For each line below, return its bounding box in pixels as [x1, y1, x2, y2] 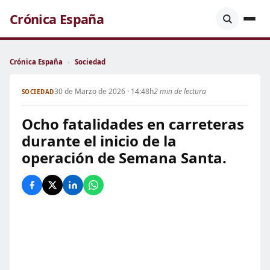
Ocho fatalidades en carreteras [22, 114, 244, 134]
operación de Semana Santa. [22, 148, 227, 168]
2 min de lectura [153, 86, 206, 96]
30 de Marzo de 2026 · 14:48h [54, 86, 154, 96]
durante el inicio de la [22, 131, 177, 151]
